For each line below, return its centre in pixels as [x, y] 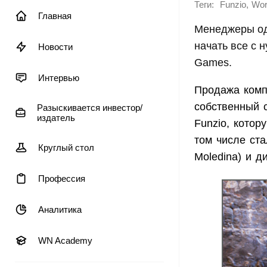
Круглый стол [66, 148]
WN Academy [65, 240]
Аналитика [60, 209]
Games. [213, 63]
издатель [56, 118]
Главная [55, 16]
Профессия [62, 178]
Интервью [59, 78]
